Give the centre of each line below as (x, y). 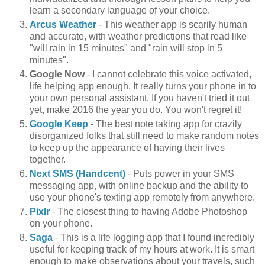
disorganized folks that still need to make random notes (144, 136)
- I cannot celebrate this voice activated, (168, 75)
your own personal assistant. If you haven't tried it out (140, 98)
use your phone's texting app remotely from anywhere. (143, 198)
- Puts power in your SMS (181, 174)
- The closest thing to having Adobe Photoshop (150, 212)
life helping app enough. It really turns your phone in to (143, 86)
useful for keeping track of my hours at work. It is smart (142, 250)
